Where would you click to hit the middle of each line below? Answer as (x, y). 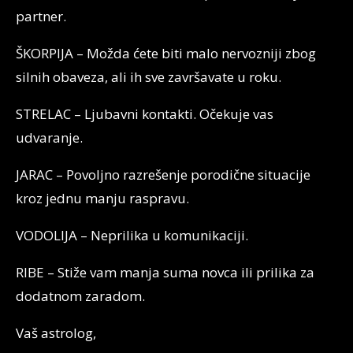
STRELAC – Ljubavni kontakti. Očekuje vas (145, 114)
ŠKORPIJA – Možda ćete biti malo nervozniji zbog (166, 53)
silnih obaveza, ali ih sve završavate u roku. (149, 77)
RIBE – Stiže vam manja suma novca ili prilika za (165, 272)
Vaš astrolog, (56, 333)
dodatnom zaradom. (80, 296)
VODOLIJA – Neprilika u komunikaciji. (132, 235)
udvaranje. (49, 137)
